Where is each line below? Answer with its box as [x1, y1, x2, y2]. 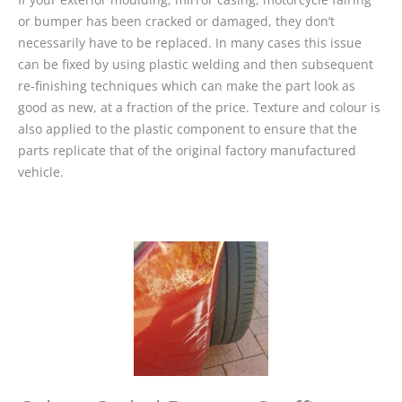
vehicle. [18, 163, 64, 181]
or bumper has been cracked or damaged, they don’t [18, 13, 335, 31]
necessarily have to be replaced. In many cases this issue [18, 34, 362, 52]
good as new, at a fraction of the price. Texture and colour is [18, 99, 380, 117]
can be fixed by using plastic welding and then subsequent [18, 56, 373, 74]
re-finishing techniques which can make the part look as [18, 77, 355, 95]
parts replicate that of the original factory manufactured [18, 142, 356, 160]
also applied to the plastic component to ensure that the [18, 120, 357, 138]
